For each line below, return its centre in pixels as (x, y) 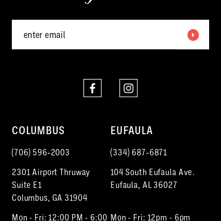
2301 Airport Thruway (51, 172)
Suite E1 (27, 185)
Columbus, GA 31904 (50, 198)
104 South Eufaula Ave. (153, 172)
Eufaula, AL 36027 (144, 185)
